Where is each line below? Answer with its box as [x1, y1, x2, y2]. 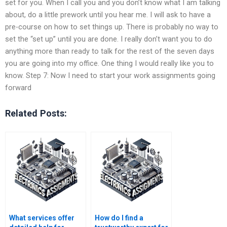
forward [5, 83, 31, 92]
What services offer [9, 214, 74, 222]
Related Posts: [5, 107, 67, 119]
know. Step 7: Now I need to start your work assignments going [5, 70, 215, 80]
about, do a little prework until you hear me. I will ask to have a [5, 10, 211, 19]
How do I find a [95, 214, 143, 222]
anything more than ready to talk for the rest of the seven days [5, 46, 214, 56]
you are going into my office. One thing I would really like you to [5, 58, 214, 68]
